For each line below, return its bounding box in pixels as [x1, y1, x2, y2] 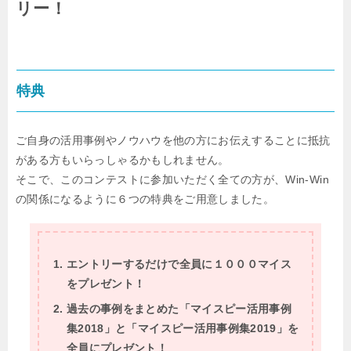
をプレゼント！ [67, 277, 146, 290]
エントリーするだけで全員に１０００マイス [67, 257, 291, 270]
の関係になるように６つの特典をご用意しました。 [16, 192, 275, 205]
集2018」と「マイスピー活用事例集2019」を [67, 321, 299, 335]
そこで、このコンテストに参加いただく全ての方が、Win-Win [16, 172, 329, 186]
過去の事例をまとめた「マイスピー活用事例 [67, 302, 291, 315]
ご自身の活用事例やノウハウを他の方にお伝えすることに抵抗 [16, 133, 331, 147]
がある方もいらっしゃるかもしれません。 [16, 153, 230, 166]
